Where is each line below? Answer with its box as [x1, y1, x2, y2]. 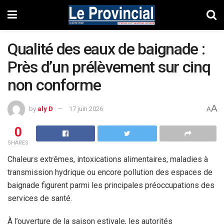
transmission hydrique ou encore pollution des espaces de [7, 167, 212, 177]
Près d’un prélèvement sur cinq [7, 57, 210, 76]
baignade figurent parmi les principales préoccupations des [7, 180, 214, 190]
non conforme [7, 75, 104, 94]
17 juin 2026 [69, 104, 103, 112]
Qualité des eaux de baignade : [7, 39, 205, 58]
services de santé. [7, 193, 72, 203]
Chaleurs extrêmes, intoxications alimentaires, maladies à [7, 154, 208, 164]
